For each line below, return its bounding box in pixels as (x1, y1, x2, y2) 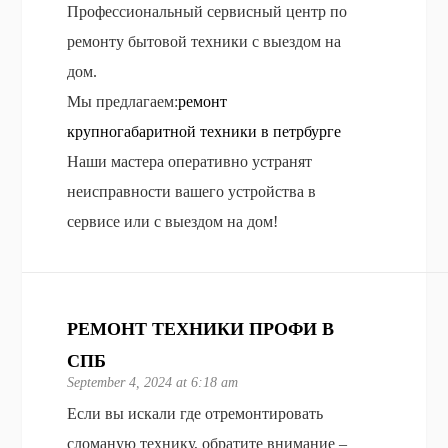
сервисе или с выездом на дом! (67, 212, 279, 230)
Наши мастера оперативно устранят (67, 152, 313, 170)
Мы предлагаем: (67, 92, 179, 110)
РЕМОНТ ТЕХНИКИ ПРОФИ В (67, 318, 335, 339)
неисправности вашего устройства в (67, 182, 317, 200)
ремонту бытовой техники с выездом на (67, 32, 342, 50)
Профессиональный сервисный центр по (67, 2, 348, 20)
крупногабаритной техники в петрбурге (67, 122, 342, 140)
